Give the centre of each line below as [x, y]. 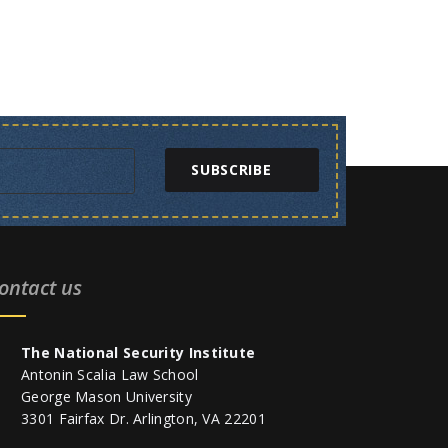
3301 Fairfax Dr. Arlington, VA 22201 [143, 418]
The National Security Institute [138, 352]
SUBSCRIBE [231, 169]
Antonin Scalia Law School [110, 374]
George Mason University [106, 396]
